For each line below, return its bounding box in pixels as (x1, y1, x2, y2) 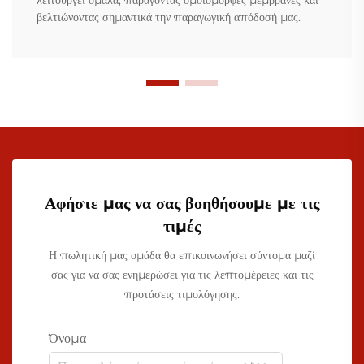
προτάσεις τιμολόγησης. (124, 287, 240, 302)
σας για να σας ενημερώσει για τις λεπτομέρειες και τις (50, 267, 314, 283)
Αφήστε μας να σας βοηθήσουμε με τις (45, 193, 319, 214)
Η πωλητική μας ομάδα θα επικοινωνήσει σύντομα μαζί (49, 248, 315, 263)
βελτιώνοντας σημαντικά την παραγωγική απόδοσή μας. (37, 10, 301, 25)
